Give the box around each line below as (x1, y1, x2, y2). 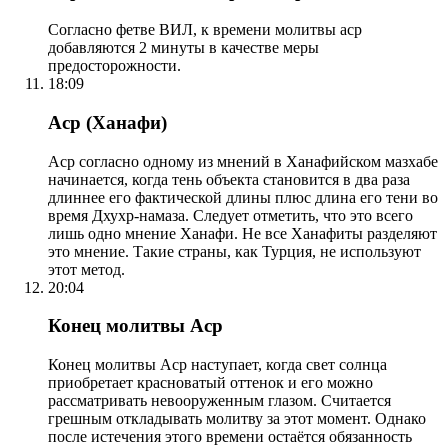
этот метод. (48, 260, 125, 278)
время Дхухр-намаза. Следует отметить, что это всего (48, 206, 413, 224)
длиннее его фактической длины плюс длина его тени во (48, 188, 438, 206)
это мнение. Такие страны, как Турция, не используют (48, 242, 421, 260)
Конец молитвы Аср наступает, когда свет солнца (48, 355, 387, 373)
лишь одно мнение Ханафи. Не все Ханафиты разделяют (48, 224, 437, 242)
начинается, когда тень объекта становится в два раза (48, 170, 410, 188)
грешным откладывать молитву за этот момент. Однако (48, 409, 426, 427)
